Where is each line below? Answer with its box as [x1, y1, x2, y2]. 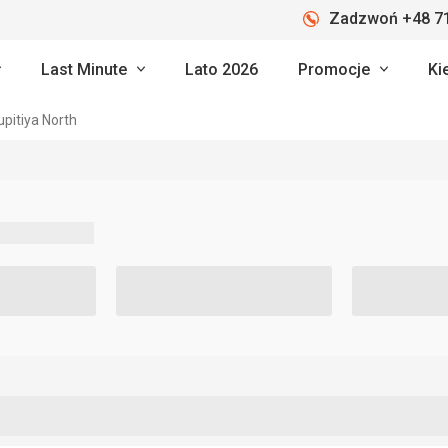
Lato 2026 [185, 59, 258, 79]
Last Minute [41, 59, 127, 79]
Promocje [298, 59, 370, 79]
